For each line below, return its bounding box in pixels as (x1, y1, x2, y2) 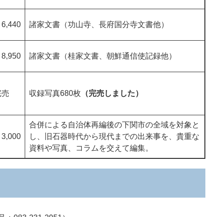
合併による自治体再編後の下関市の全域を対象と (29, 121, 200, 129)
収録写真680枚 (29, 89, 81, 98)
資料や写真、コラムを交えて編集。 (29, 144, 153, 153)
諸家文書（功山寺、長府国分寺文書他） (29, 20, 169, 29)
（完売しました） (81, 89, 143, 98)
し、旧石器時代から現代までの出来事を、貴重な (29, 132, 200, 141)
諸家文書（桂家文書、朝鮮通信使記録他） (29, 52, 176, 61)
